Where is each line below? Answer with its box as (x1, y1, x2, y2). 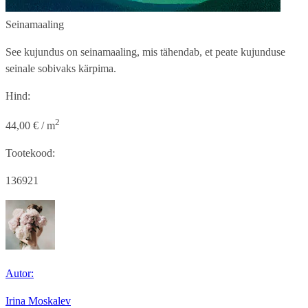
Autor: (5, 267, 34, 280)
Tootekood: (5, 147, 55, 159)
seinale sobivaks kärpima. (5, 62, 116, 74)
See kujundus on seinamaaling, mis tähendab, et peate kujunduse (5, 45, 285, 58)
